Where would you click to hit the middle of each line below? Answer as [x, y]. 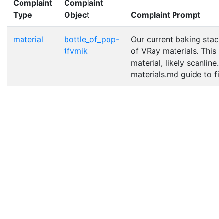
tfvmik [76, 51]
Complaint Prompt [166, 14]
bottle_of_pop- [92, 39]
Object [77, 14]
